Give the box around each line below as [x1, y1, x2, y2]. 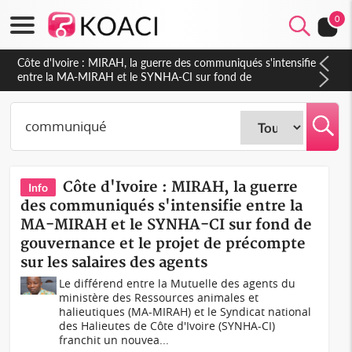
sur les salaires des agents [20, 254, 208, 272]
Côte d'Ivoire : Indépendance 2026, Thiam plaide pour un [18, 56, 295, 69]
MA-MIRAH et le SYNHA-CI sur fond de [20, 216, 313, 234]
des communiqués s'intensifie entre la [20, 197, 303, 215]
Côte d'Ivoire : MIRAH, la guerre [63, 178, 299, 196]
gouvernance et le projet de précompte [20, 235, 306, 253]
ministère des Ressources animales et [59, 290, 259, 305]
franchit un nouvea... [59, 332, 170, 347]
